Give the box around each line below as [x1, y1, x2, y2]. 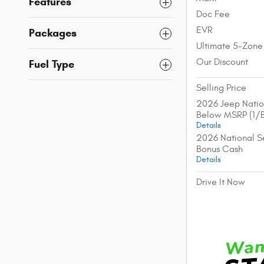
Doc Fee [196, 8, 230, 19]
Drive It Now [196, 176, 245, 187]
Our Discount [196, 56, 248, 67]
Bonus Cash [196, 143, 243, 154]
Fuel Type [29, 58, 74, 71]
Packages [29, 27, 77, 40]
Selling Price [196, 82, 246, 93]
